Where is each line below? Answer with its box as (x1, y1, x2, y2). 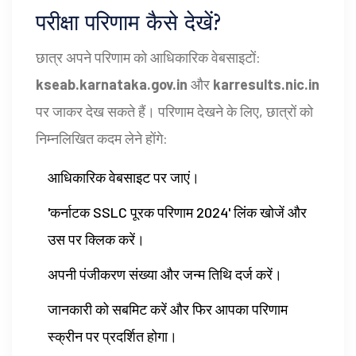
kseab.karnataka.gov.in (36, 75, 188, 94)
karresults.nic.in (213, 75, 319, 94)
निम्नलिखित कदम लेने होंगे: (36, 130, 168, 148)
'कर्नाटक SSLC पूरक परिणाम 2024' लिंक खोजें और (48, 203, 307, 222)
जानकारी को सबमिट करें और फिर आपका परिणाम (48, 300, 288, 319)
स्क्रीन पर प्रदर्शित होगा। (48, 327, 177, 346)
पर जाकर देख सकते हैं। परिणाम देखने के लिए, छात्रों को (36, 103, 313, 121)
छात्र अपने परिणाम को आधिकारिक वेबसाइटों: (36, 48, 261, 67)
